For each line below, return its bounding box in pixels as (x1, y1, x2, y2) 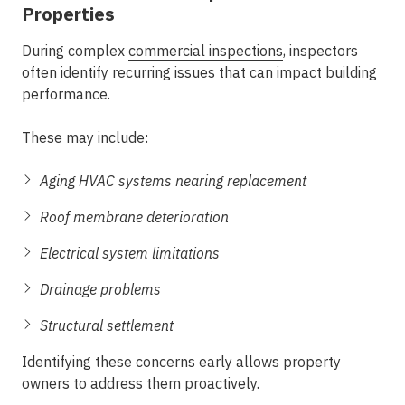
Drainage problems (40, 280, 161, 298)
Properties (22, 2, 115, 26)
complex (68, 42, 128, 60)
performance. (22, 85, 110, 103)
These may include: (22, 128, 148, 146)
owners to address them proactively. (22, 374, 259, 392)
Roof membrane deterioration (40, 208, 229, 226)
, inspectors (283, 42, 358, 60)
